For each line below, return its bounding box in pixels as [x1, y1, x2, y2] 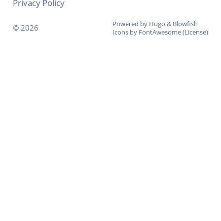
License [184, 27, 206, 37]
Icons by [112, 27, 139, 37]
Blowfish [173, 19, 198, 28]
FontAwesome [139, 27, 181, 37]
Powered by [112, 19, 149, 28]
